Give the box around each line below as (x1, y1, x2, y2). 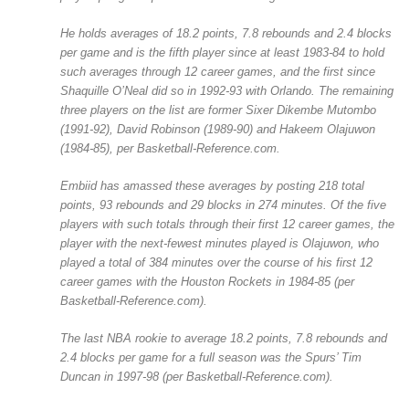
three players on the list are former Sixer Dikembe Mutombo (59, 103, 376, 118)
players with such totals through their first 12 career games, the (59, 217, 394, 232)
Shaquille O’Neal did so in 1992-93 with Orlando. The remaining (59, 84, 393, 99)
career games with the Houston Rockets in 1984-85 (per (59, 275, 354, 289)
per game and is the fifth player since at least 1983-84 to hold (59, 46, 384, 60)
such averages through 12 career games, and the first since (59, 65, 375, 79)
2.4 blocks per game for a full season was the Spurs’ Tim (59, 351, 362, 365)
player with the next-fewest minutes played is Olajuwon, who (59, 236, 379, 251)
